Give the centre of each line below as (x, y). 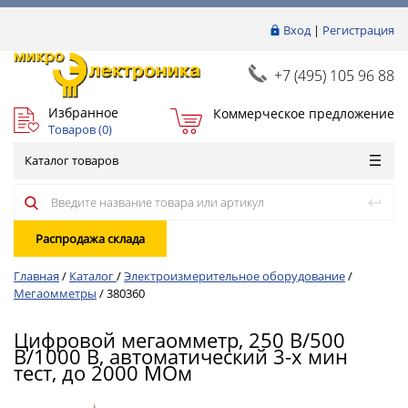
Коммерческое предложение (303, 113)
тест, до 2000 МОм (103, 372)
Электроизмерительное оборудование (235, 276)
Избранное (83, 112)
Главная (36, 276)
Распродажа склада (90, 239)
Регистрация (358, 30)
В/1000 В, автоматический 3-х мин (181, 356)
